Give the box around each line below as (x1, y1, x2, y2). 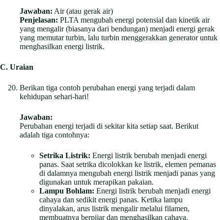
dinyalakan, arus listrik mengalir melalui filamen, (39, 204, 190, 213)
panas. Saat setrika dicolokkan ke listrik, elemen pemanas (39, 160, 216, 168)
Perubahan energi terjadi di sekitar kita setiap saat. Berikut (20, 121, 198, 130)
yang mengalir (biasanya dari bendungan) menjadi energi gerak (20, 24, 215, 33)
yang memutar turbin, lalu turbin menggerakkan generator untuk (20, 33, 218, 42)
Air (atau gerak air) (53, 6, 113, 15)
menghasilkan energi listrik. (20, 42, 105, 51)
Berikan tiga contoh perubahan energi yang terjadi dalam (20, 83, 195, 92)
